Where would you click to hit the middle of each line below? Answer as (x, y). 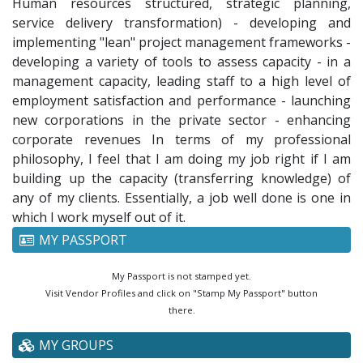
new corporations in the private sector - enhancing (181, 120)
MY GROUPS (74, 345)
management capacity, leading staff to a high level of (181, 81)
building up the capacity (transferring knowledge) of (181, 178)
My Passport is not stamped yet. (181, 276)
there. (181, 310)
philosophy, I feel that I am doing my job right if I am (181, 158)
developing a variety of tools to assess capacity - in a (181, 61)
